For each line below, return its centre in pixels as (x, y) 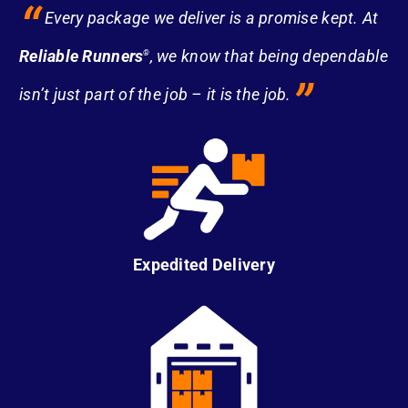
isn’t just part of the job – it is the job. (155, 94)
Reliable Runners (82, 56)
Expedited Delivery (204, 265)
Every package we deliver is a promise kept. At (212, 17)
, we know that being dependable (269, 56)
